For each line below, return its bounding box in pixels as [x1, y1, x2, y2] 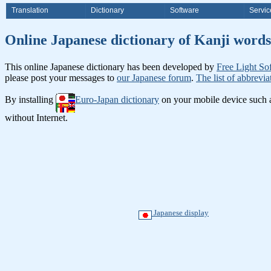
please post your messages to [5, 72, 117, 83]
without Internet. [5, 112, 68, 123]
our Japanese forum [117, 72, 191, 83]
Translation [11, 6, 48, 15]
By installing [5, 94, 56, 105]
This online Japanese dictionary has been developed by [5, 61, 217, 72]
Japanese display [152, 207, 209, 217]
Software [170, 6, 199, 15]
